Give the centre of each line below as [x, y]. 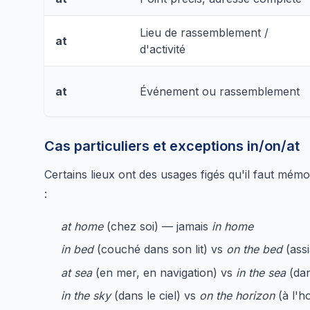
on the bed [254, 249]
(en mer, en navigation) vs [164, 272]
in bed [77, 249]
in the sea [261, 272]
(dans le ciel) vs [155, 295]
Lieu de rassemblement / [204, 32]
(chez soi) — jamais [157, 226]
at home [82, 226]
